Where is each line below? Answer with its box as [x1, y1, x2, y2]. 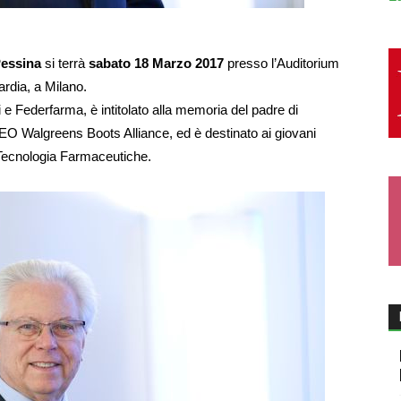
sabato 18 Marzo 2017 [89, 56, 224, 71]
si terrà [41, 56, 89, 71]
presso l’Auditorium [224, 56, 339, 71]
